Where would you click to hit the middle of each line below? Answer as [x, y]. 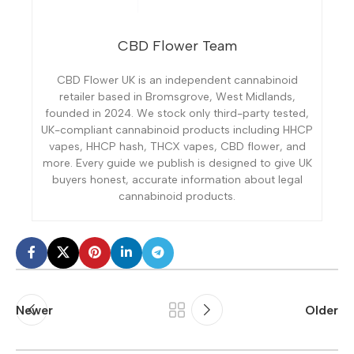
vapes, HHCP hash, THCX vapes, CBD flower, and [177, 147]
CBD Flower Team [177, 46]
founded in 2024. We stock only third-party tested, [177, 114]
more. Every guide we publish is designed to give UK [177, 164]
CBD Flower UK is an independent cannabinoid [177, 81]
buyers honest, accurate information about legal [177, 180]
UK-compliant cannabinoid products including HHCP [177, 130]
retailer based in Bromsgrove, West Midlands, [177, 97]
